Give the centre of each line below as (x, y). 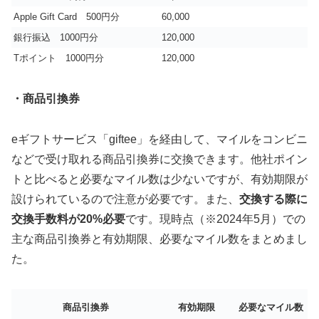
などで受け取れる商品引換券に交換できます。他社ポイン (159, 159)
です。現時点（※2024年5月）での (215, 219)
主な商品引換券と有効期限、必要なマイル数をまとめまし (159, 239)
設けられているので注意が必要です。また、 (125, 199)
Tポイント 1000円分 (59, 58)
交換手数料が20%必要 (68, 219)
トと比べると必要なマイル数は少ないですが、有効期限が (159, 179)
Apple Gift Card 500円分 (67, 16)
